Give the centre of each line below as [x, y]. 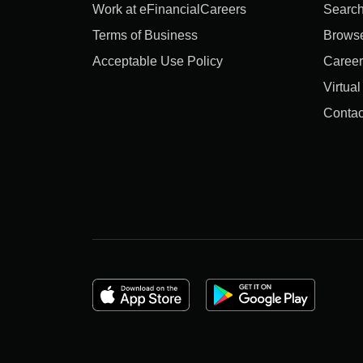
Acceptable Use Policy [158, 61]
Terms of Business [145, 35]
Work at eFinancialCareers [169, 9]
